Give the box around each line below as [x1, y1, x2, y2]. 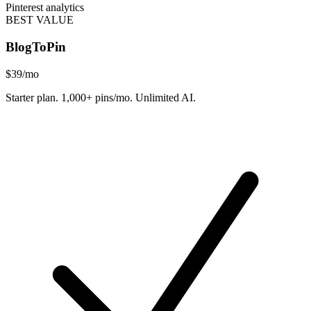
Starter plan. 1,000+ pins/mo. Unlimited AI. [6, 91, 196, 103]
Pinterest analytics [6, 1, 84, 14]
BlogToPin [6, 40, 66, 55]
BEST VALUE [6, 14, 74, 26]
